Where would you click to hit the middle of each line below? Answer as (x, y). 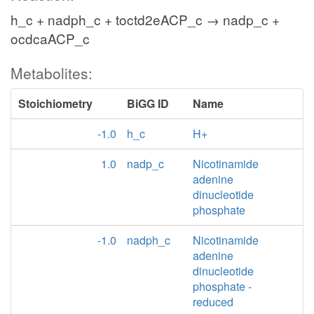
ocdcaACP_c (50, 38)
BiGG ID (148, 103)
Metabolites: (52, 73)
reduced (213, 302)
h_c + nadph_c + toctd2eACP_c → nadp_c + (145, 19)
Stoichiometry (55, 103)
